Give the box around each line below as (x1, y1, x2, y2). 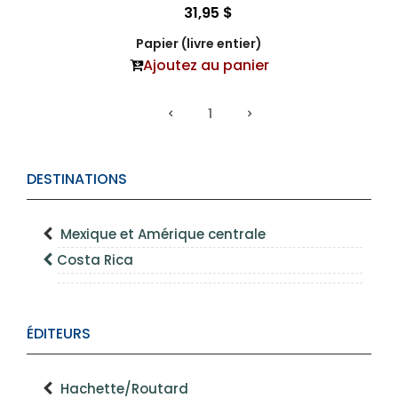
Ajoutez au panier (142, 54, 269, 76)
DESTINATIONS (27, 168, 127, 189)
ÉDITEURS (27, 322, 91, 344)
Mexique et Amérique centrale (60, 224, 266, 243)
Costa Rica (57, 250, 133, 269)
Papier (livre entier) (136, 34, 262, 52)
